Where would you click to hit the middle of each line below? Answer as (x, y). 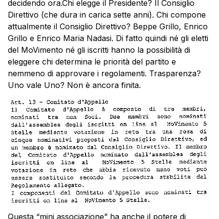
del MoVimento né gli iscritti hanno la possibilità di (99, 50)
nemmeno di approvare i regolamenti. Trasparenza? (104, 73)
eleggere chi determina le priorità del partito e (92, 61)
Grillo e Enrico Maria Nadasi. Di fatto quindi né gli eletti (108, 38)
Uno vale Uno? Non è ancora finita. (74, 85)
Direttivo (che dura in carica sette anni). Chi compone (107, 14)
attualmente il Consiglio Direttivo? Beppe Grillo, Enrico (108, 26)
